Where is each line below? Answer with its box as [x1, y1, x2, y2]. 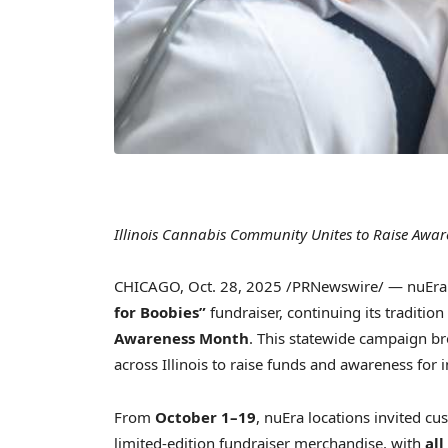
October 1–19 [155, 406, 256, 427]
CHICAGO [114, 276, 180, 297]
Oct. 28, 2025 [188, 276, 282, 297]
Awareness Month [114, 328, 249, 349]
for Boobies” [114, 302, 206, 323]
